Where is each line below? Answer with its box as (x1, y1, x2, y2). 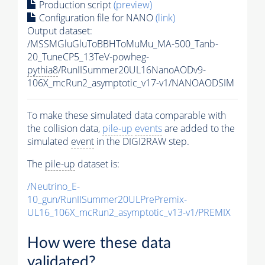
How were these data (27, 235, 171, 251)
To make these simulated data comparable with (27, 108, 226, 122)
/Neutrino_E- (27, 179, 80, 193)
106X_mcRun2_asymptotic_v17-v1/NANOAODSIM (27, 76, 234, 89)
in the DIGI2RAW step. (94, 134, 189, 148)
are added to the (162, 121, 235, 135)
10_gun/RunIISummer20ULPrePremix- (27, 192, 187, 206)
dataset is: (75, 157, 119, 170)
